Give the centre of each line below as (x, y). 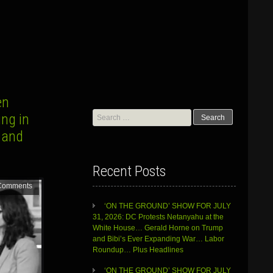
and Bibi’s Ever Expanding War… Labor (158, 239)
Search (104, 114)
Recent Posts (129, 172)
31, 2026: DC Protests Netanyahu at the (158, 217)
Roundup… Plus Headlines (139, 250)
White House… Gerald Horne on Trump (158, 228)
